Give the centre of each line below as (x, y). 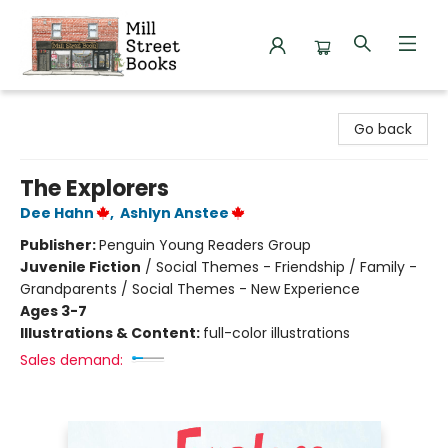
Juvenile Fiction (80, 267)
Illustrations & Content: (111, 333)
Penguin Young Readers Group (205, 245)
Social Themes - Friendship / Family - (286, 267)
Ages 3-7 (53, 311)
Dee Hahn (57, 213)
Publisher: (59, 245)
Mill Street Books (71, 107)
